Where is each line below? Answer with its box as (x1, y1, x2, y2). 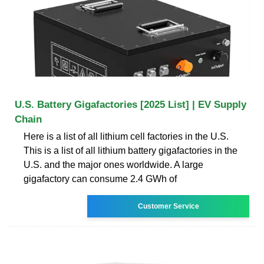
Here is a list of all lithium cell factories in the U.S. (24, 131, 229, 141)
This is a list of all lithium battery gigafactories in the (24, 145, 237, 156)
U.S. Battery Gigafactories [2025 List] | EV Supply (15, 98, 246, 110)
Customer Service (137, 202, 199, 210)
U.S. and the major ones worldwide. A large (24, 159, 203, 170)
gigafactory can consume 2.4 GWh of (24, 173, 177, 184)
